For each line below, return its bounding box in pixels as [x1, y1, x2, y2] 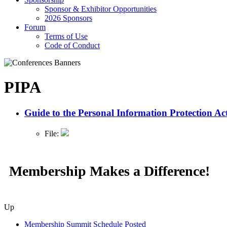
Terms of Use [45, 31, 88, 41]
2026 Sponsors [45, 13, 92, 22]
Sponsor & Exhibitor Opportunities [45, 4, 157, 13]
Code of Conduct [45, 41, 100, 50]
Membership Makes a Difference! [9, 163, 210, 179]
